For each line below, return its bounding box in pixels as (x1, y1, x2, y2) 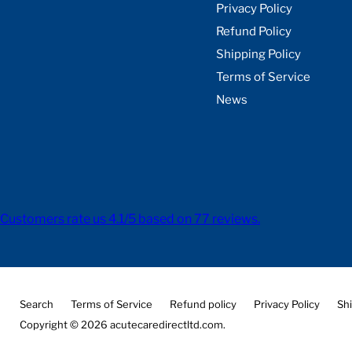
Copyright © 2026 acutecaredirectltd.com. (20, 318, 225, 332)
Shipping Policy (215, 47, 301, 62)
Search (20, 298, 53, 311)
